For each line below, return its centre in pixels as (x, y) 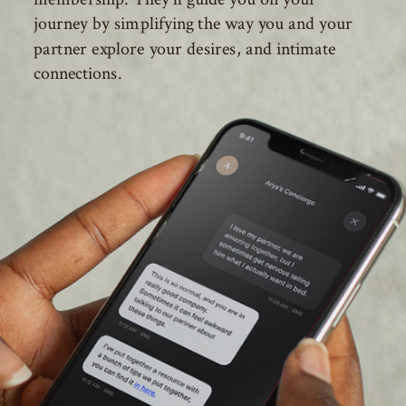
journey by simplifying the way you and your (192, 24)
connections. (77, 74)
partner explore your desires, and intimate (184, 48)
